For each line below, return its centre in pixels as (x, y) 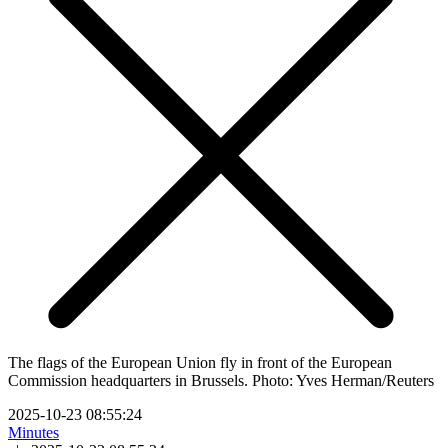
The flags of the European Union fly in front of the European (200, 362)
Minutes (33, 432)
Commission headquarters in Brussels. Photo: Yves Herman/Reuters (221, 380)
